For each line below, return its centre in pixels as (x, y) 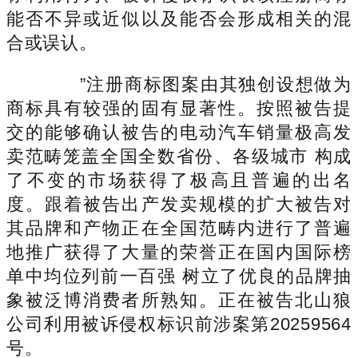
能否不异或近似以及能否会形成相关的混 (179, 18)
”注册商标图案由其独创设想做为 (197, 84)
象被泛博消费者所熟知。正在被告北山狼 (179, 300)
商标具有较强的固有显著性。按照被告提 (179, 108)
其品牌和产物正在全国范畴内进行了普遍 (179, 228)
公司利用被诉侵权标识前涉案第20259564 (179, 324)
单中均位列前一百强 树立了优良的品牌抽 (179, 276)
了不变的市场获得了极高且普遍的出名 (179, 180)
